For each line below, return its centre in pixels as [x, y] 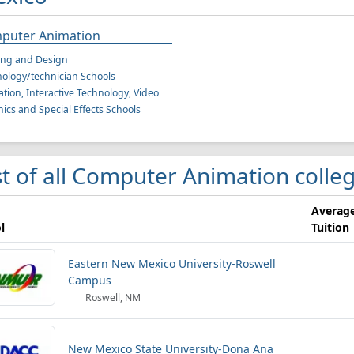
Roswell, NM [112, 298]
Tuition [330, 227]
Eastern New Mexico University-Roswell [172, 264]
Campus [90, 280]
